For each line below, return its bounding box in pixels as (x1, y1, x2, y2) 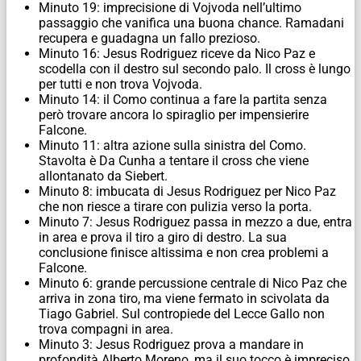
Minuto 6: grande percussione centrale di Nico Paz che (39, 276, 346, 292)
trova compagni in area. (39, 322, 173, 338)
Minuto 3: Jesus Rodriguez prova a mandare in (39, 337, 304, 353)
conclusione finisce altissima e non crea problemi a (39, 245, 329, 261)
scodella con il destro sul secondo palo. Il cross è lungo (39, 61, 351, 77)
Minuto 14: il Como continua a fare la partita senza (39, 92, 327, 108)
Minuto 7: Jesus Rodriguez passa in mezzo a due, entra (39, 214, 352, 230)
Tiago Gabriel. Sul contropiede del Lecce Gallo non (39, 306, 325, 322)
